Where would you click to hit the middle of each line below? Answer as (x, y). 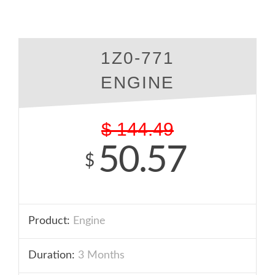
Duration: (52, 255)
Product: (49, 221)
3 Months (100, 255)
